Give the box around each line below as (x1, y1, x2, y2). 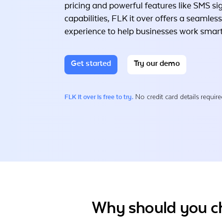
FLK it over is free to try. (64, 93, 133, 101)
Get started (71, 59, 111, 68)
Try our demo (134, 59, 180, 68)
